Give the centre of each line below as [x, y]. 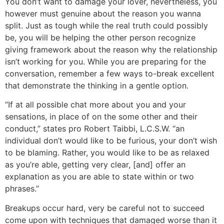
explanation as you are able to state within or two [99, 177]
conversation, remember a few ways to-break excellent [110, 73]
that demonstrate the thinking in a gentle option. [97, 85]
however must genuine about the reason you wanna [103, 13]
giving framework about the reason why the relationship [111, 49]
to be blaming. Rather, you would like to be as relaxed [107, 153]
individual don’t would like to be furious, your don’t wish [111, 141]
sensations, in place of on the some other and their [101, 117]
